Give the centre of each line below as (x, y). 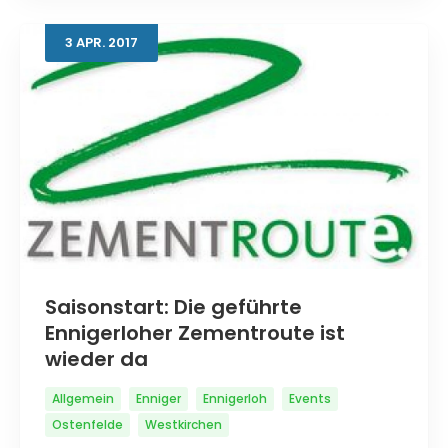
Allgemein (83, 398)
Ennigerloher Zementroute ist (195, 332)
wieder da (96, 358)
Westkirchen (183, 424)
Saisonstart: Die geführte (173, 306)
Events (310, 398)
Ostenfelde (87, 424)
